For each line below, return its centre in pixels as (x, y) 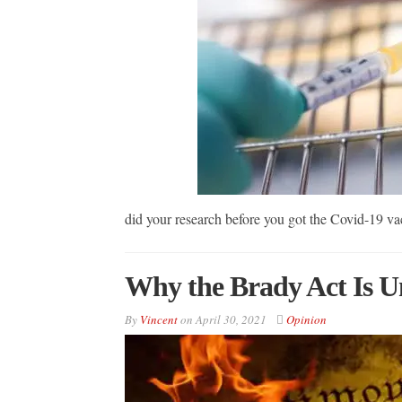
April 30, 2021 (231, 319)
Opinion (306, 319)
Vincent (158, 319)
